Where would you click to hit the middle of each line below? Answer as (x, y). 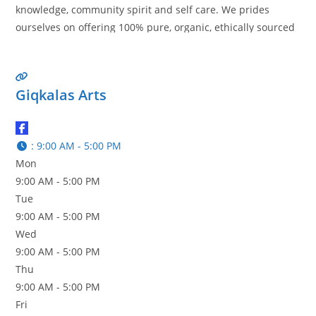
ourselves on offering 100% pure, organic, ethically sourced (156, 27)
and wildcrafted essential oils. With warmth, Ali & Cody (145, 45)
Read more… (45, 62)
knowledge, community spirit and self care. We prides (143, 10)
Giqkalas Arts (61, 95)
